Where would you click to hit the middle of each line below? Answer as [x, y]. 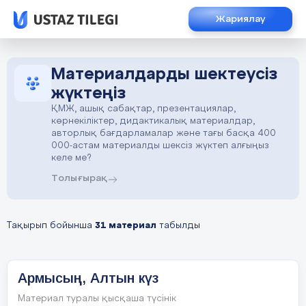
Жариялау [240, 19]
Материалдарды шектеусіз [164, 74]
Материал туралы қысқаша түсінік [97, 299]
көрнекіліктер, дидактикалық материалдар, [153, 121]
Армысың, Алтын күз [88, 278]
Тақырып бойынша [51, 226]
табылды [178, 226]
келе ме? [71, 158]
